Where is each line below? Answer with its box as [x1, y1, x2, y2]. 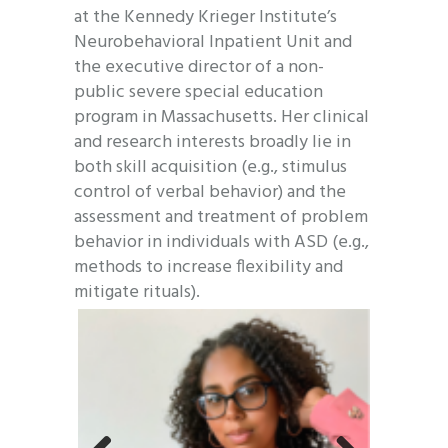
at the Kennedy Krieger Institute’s [74, 3, 337, 33]
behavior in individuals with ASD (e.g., [74, 228, 369, 258]
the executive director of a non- [74, 53, 324, 83]
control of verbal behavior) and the [74, 178, 346, 208]
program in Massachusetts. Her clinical [74, 103, 369, 133]
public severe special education [74, 78, 323, 108]
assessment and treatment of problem [74, 203, 368, 233]
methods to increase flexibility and [74, 253, 343, 283]
